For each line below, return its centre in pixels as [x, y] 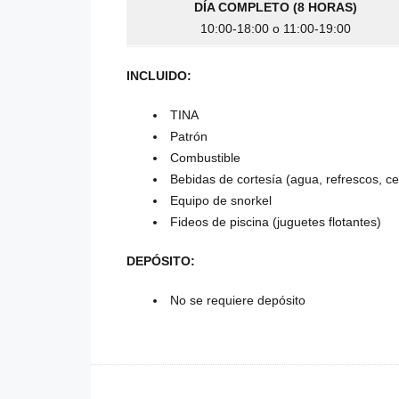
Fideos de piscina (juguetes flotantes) [276, 222]
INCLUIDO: [159, 76]
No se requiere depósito [238, 301]
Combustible [205, 158]
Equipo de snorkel [221, 201]
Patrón [189, 137]
